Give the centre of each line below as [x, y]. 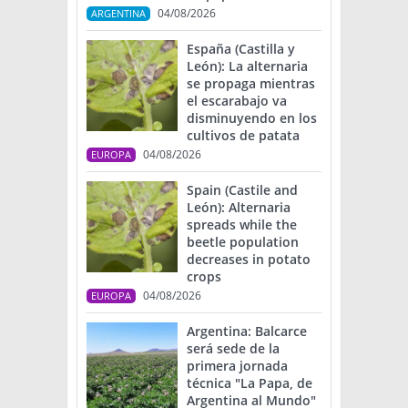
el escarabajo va [237, 101]
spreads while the [242, 225]
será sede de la [233, 349]
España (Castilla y [241, 49]
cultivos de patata [243, 136]
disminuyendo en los [252, 118]
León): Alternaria [239, 208]
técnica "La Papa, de [250, 383]
